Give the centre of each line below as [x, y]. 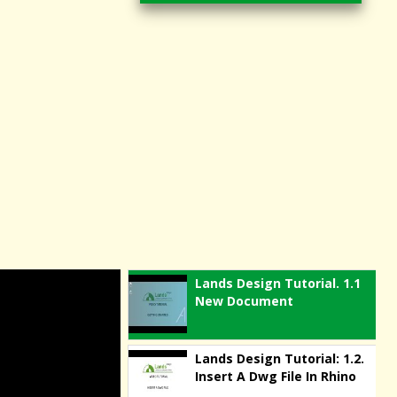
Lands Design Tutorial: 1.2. [280, 358]
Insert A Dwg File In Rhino [276, 376]
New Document [244, 301]
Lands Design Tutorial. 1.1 [278, 283]
